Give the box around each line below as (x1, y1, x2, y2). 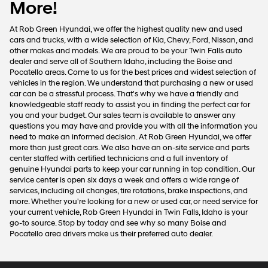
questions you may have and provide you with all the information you (10, 121, 258, 132)
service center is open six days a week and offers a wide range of (10, 175, 239, 185)
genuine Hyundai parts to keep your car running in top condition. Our (10, 165, 255, 175)
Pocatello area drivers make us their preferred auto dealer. (10, 229, 213, 239)
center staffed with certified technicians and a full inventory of (10, 154, 228, 164)
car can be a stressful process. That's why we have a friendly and (10, 89, 239, 99)
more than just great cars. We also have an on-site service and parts (10, 143, 249, 153)
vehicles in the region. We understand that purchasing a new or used (10, 78, 253, 89)
